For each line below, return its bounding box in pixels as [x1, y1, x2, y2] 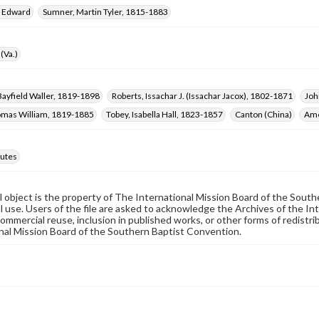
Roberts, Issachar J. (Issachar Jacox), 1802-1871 [112, 90, 293, 101]
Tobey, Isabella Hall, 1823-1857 [106, 109, 223, 120]
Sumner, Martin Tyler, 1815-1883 [43, 6, 168, 17]
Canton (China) [235, 109, 292, 120]
